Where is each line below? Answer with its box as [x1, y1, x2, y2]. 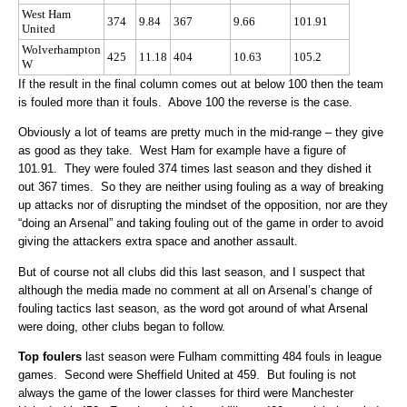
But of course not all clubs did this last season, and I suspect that [18, 264, 365, 279]
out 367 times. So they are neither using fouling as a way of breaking [18, 180, 383, 194]
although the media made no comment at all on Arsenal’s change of [18, 283, 372, 297]
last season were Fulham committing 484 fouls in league [82, 350, 382, 364]
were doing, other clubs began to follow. [18, 319, 225, 333]
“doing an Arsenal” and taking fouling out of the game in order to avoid [18, 216, 383, 231]
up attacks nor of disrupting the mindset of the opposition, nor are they [18, 198, 388, 213]
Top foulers [18, 350, 82, 364]
